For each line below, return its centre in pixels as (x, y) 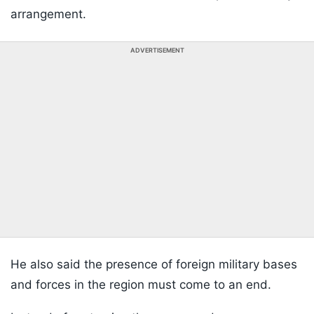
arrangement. (50, 14)
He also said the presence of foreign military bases (154, 265)
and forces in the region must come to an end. (141, 285)
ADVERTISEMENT (157, 50)
